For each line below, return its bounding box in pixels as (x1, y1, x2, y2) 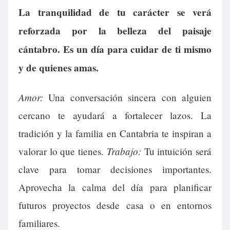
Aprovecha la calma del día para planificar (18, 180, 212, 194)
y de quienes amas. (18, 60, 99, 75)
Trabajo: (106, 144, 141, 158)
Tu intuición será (141, 144, 212, 158)
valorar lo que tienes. (18, 144, 107, 158)
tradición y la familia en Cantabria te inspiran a (18, 126, 212, 140)
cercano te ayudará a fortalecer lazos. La (18, 108, 212, 122)
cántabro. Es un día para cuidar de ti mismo (18, 42, 212, 56)
